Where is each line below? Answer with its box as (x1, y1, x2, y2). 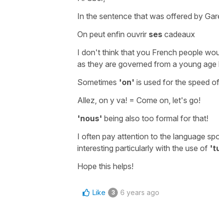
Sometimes (77, 77, 117, 87)
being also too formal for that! (104, 113, 208, 123)
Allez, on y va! (77, 95, 127, 105)
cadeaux (162, 29, 195, 39)
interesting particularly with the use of (77, 143, 210, 153)
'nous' (77, 113, 102, 123)
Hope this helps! (77, 161, 133, 171)
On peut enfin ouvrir (77, 29, 149, 39)
